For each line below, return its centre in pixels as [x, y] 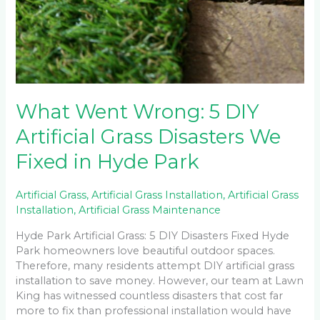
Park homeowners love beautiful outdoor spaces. [146, 250]
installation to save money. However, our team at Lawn [160, 280]
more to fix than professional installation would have [154, 310]
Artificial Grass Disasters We [149, 136]
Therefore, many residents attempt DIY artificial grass [155, 265]
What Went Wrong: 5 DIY [138, 111]
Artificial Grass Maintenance [150, 210]
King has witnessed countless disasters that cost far [150, 295]
